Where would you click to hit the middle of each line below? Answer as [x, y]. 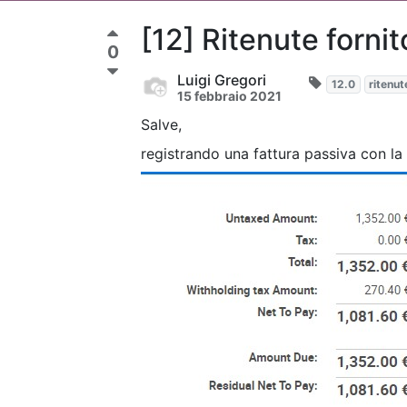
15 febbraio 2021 [229, 95]
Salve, [161, 124]
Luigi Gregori [222, 79]
